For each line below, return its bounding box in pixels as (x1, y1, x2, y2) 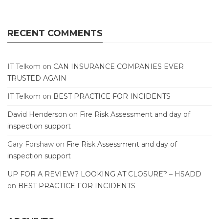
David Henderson (7, 110, 67, 119)
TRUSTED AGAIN (7, 74, 66, 83)
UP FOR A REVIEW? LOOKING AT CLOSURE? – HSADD (7, 170, 201, 178)
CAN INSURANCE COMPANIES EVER (53, 62, 184, 71)
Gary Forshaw (7, 140, 54, 149)
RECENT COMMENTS (7, 28, 103, 39)
